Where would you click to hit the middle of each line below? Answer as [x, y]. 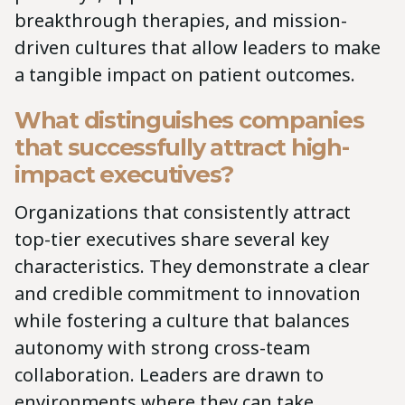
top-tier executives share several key [172, 239]
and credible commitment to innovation [188, 293]
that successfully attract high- [182, 146]
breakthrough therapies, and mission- [181, 20]
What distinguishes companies [189, 119]
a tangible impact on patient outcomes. [185, 74]
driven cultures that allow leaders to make [198, 47]
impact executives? [124, 174]
